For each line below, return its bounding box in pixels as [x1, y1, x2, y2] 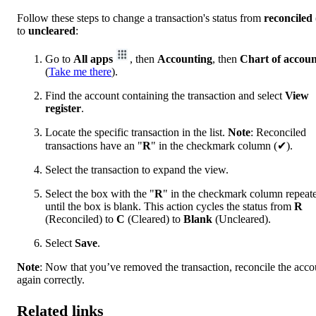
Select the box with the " [45, 187, 154, 200]
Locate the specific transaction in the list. [45, 126, 228, 138]
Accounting [157, 52, 212, 65]
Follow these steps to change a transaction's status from [17, 11, 264, 24]
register [45, 102, 81, 114]
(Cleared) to [125, 212, 183, 225]
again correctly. [17, 273, 85, 286]
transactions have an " [45, 139, 142, 152]
